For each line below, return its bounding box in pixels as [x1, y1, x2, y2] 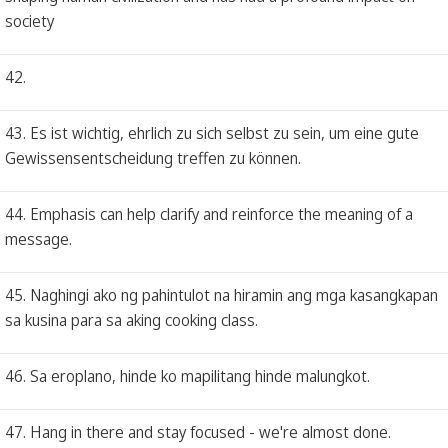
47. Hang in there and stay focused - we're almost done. [5, 420, 391, 443]
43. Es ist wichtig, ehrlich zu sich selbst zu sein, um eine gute [5, 121, 419, 144]
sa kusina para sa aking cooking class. [5, 308, 258, 331]
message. [5, 227, 72, 250]
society [5, 9, 54, 32]
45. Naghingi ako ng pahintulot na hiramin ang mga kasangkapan [5, 283, 438, 306]
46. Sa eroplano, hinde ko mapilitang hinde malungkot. [5, 364, 370, 387]
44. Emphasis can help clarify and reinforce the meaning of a [5, 202, 413, 225]
